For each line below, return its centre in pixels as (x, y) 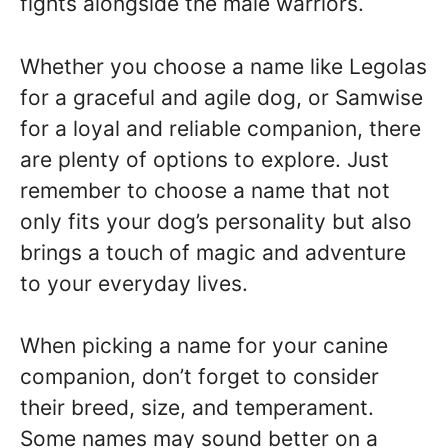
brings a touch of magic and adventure (213, 252)
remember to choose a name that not (205, 190)
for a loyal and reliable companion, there (220, 128)
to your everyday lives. (134, 283)
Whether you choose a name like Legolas (223, 66)
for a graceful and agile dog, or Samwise (221, 97)
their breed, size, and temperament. (197, 407)
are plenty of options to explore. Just (204, 159)
